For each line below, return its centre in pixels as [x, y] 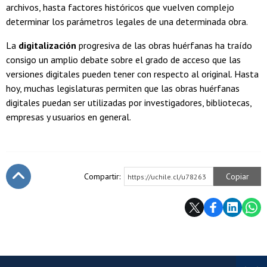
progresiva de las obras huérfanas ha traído [164, 46]
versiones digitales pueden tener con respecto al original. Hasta [132, 74]
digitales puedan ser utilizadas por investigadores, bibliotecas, [129, 103]
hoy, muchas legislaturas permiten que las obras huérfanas [123, 89]
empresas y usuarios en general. [69, 117]
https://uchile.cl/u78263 [167, 177]
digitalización [47, 46]
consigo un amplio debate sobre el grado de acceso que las [123, 60]
